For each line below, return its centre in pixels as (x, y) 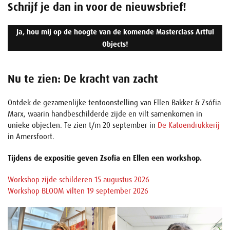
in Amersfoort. (31, 137)
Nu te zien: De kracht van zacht (83, 79)
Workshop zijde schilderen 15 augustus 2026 (79, 180)
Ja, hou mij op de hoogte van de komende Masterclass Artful (115, 32)
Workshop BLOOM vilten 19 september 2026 (78, 191)
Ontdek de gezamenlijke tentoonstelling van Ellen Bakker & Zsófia (114, 103)
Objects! (115, 44)
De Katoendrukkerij (189, 125)
